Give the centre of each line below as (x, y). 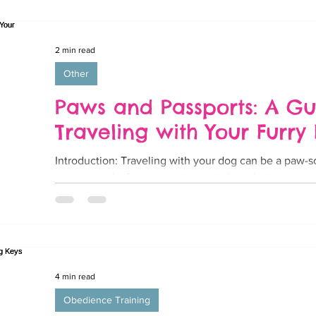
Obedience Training (107, 300)
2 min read (75, 50)
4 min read (75, 276)
